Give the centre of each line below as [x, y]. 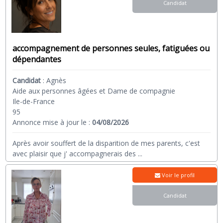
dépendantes [37, 59]
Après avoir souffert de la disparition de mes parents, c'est [107, 143]
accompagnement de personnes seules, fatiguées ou [111, 48]
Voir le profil [178, 175]
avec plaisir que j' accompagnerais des [75, 154]
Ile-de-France [34, 101]
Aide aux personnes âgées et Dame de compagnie [94, 91]
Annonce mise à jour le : [53, 122]
